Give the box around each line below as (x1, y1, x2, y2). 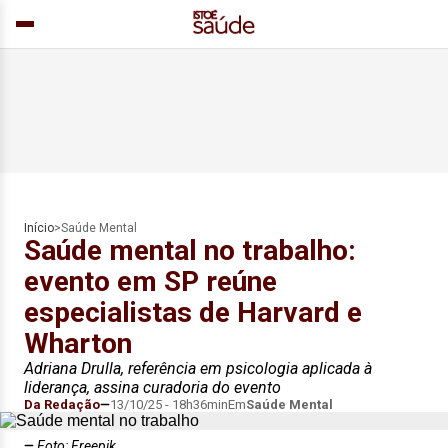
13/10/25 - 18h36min (110, 397, 228, 412)
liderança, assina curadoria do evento (24, 378, 281, 397)
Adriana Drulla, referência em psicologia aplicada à (24, 359, 372, 378)
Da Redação (24, 397, 100, 412)
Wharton (24, 327, 132, 360)
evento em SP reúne (24, 265, 277, 298)
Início (24, 221, 54, 235)
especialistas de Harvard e (24, 296, 362, 329)
